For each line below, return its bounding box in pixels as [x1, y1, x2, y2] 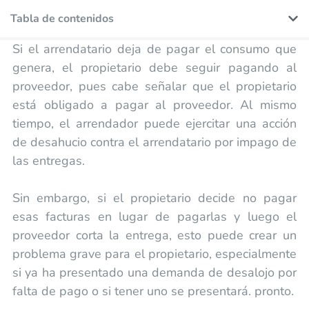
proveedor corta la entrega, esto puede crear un [12, 226, 297, 243]
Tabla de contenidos [10, 10, 114, 26]
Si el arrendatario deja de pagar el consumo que [12, 40, 297, 57]
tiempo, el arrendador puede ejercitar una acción [12, 114, 297, 132]
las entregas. [12, 152, 85, 169]
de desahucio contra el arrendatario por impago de [12, 133, 297, 150]
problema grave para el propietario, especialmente [12, 245, 297, 262]
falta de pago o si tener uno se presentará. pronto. [12, 282, 294, 299]
